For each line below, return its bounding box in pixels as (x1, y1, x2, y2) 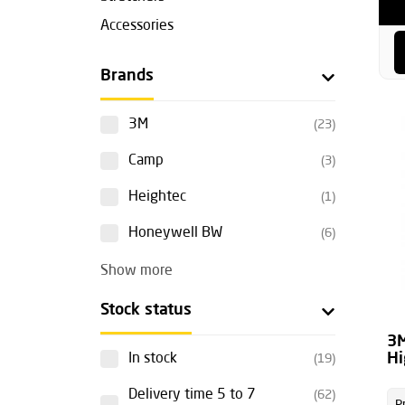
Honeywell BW (128, 226, 222, 240)
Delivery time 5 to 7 (128, 388, 256, 402)
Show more (100, 264, 173, 278)
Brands (100, 68, 154, 84)
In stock (128, 352, 177, 366)
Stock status (100, 302, 192, 318)
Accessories (100, 19, 174, 33)
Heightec (128, 190, 186, 204)
